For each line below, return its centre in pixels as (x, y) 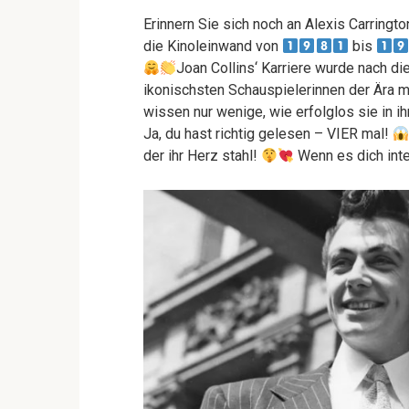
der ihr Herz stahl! (202, 156)
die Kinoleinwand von (213, 46)
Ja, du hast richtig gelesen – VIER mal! (268, 134)
